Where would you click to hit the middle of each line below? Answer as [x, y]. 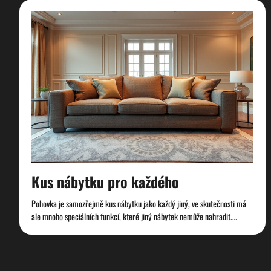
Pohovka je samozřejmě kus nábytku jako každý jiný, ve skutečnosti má [139, 204]
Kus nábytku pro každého [105, 182]
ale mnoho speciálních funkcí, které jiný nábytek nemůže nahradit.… [134, 217]
